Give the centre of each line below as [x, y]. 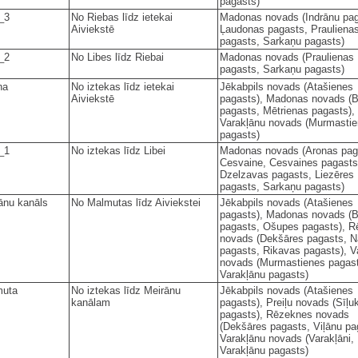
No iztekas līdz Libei [118, 150]
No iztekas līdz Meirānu [126, 290]
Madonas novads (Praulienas [287, 57]
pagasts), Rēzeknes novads [284, 314]
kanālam [91, 302]
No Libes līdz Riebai [117, 57]
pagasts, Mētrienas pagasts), [287, 110]
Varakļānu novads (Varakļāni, [287, 338]
